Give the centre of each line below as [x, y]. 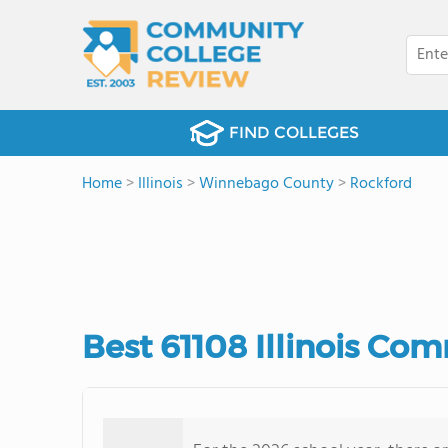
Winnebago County [266, 184]
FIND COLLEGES [293, 132]
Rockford [381, 184]
